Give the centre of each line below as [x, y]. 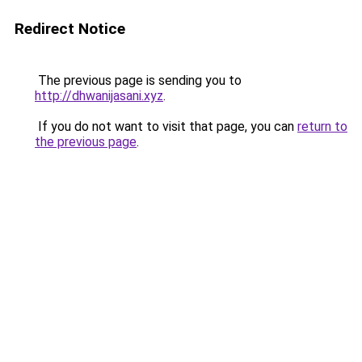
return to [322, 126]
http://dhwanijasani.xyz [99, 96]
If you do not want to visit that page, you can [166, 126]
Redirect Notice [70, 29]
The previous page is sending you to [138, 80]
